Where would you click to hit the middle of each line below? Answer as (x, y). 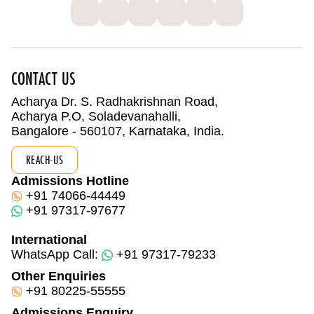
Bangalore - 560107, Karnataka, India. (118, 131)
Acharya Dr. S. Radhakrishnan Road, (115, 102)
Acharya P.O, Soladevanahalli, (96, 116)
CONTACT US (43, 79)
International (49, 240)
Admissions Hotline (70, 181)
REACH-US (45, 160)
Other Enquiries (59, 276)
